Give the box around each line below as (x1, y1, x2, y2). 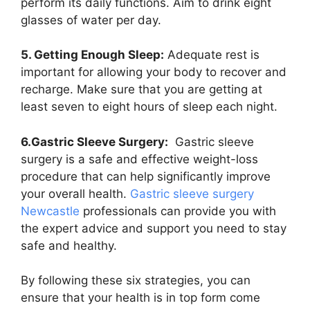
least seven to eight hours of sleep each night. (21, 100, 277, 114)
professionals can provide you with (80, 203, 276, 218)
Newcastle (21, 203, 80, 218)
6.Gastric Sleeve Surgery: (21, 134, 168, 149)
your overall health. (21, 186, 130, 201)
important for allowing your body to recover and (21, 65, 286, 80)
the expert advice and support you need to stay (21, 221, 286, 235)
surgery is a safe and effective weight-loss (21, 152, 258, 166)
